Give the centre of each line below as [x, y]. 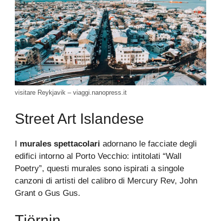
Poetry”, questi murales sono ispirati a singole [99, 168]
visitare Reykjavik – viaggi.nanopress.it [71, 93]
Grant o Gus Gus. [48, 193]
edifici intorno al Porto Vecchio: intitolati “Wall [98, 156]
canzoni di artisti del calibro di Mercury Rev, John [106, 181]
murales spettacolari [60, 144]
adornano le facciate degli [148, 144]
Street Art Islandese [79, 118]
